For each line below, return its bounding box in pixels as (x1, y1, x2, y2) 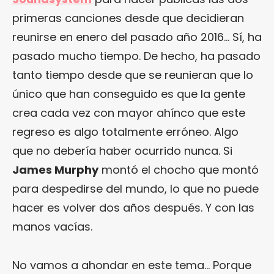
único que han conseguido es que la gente (12, 86, 245, 102)
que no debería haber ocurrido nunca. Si (12, 143, 232, 158)
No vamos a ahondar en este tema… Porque (12, 257, 251, 273)
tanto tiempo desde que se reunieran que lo (12, 67, 253, 83)
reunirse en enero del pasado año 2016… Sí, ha (12, 29, 262, 45)
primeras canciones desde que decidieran (12, 10, 244, 26)
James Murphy (12, 161, 98, 177)
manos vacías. (12, 218, 92, 234)
